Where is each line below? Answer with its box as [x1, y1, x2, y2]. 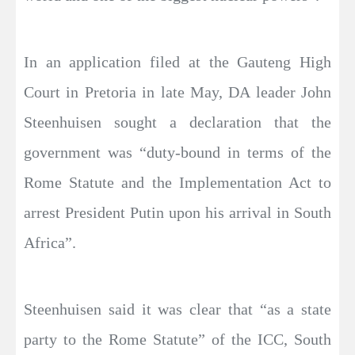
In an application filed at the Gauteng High [24, 53, 331, 71]
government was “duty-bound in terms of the [24, 143, 331, 161]
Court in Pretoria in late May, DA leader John [24, 83, 331, 101]
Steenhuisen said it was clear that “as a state [24, 300, 331, 318]
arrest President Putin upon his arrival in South [24, 204, 331, 221]
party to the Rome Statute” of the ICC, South [24, 330, 331, 348]
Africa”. [24, 234, 76, 251]
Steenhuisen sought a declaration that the [24, 113, 331, 131]
